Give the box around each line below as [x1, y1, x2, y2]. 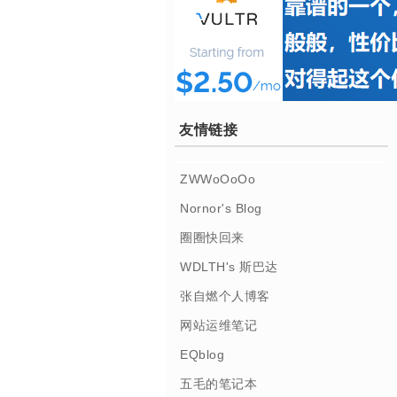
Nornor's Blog [180, 200, 262, 215]
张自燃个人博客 [180, 288, 270, 303]
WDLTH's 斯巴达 [180, 259, 278, 274]
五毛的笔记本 [180, 376, 258, 391]
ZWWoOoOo [180, 171, 256, 186]
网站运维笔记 [180, 317, 258, 332]
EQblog [180, 346, 225, 362]
